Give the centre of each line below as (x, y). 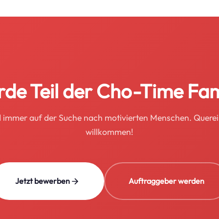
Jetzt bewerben (42, 181)
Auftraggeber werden (166, 181)
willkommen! (109, 132)
